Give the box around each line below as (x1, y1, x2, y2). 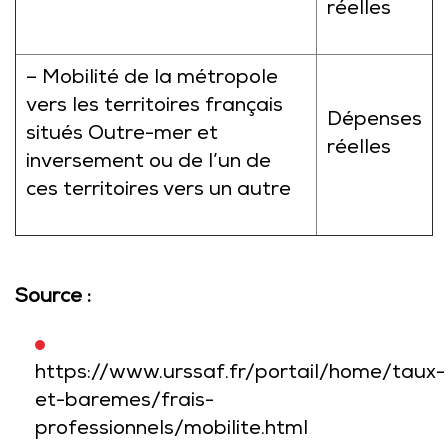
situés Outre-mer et (26, 123, 218, 147)
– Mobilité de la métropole (26, 67, 278, 91)
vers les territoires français (26, 95, 283, 119)
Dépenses (327, 109, 422, 133)
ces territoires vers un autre (26, 179, 291, 203)
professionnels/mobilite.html (35, 418, 308, 442)
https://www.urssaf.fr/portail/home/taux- (35, 362, 445, 386)
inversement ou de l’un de (26, 151, 271, 175)
